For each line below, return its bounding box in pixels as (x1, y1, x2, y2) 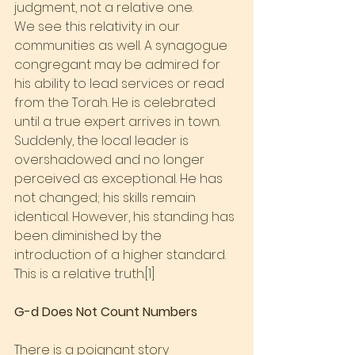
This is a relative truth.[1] (14, 265, 155, 284)
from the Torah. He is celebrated (14, 94, 219, 113)
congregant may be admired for (14, 55, 223, 74)
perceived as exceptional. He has (14, 170, 226, 189)
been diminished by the (14, 227, 165, 246)
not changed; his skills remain (14, 189, 199, 208)
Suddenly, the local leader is (14, 132, 192, 151)
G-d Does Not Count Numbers (14, 303, 197, 322)
